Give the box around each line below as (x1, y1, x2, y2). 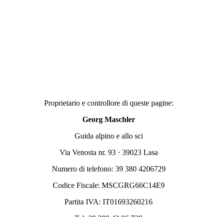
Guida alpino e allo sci (74, 131, 143, 140)
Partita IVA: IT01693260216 (64, 197, 153, 206)
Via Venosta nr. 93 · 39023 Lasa (59, 148, 158, 156)
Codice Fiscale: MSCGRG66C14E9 (52, 181, 165, 189)
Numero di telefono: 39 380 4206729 (51, 164, 166, 173)
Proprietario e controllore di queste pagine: (44, 98, 173, 107)
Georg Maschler (82, 115, 135, 124)
